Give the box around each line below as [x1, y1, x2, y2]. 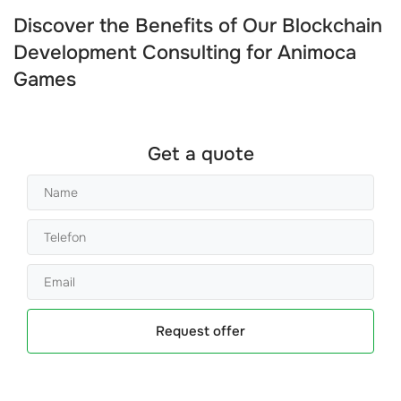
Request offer [156, 321, 245, 340]
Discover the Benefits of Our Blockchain [13, 13, 382, 38]
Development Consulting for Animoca [13, 39, 356, 65]
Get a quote [147, 141, 254, 166]
